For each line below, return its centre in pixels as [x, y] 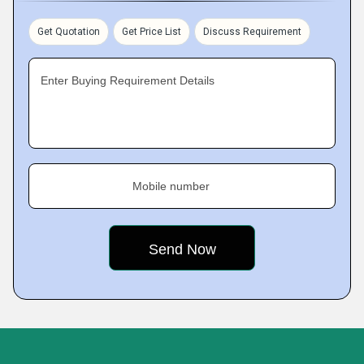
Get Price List [152, 32]
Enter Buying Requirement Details [128, 80]
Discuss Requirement [252, 32]
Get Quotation [69, 32]
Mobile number [171, 186]
